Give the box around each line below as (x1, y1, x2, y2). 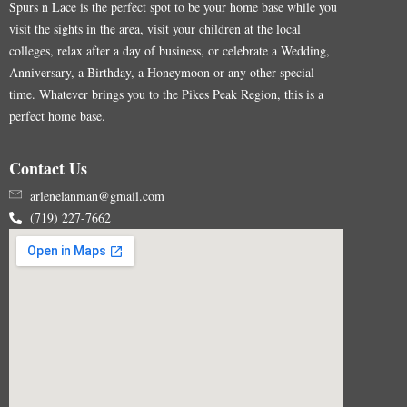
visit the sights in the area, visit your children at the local (9, 20, 301, 38)
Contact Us (9, 156, 87, 181)
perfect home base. (9, 107, 105, 125)
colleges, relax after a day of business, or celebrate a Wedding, (9, 42, 330, 60)
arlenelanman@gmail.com (29, 187, 164, 205)
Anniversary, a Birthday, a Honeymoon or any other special (9, 64, 314, 82)
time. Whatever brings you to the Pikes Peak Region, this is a (9, 85, 323, 104)
